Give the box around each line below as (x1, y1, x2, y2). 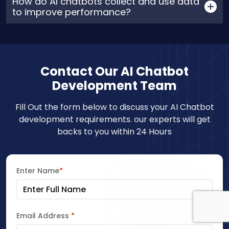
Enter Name (16, 166, 59, 176)
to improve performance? (12, 6, 131, 19)
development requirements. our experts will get (18, 113, 211, 126)
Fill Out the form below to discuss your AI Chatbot (15, 101, 214, 113)
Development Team (52, 77, 177, 95)
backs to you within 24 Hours (57, 126, 172, 138)
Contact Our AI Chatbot (40, 63, 189, 80)
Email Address (16, 211, 71, 221)
